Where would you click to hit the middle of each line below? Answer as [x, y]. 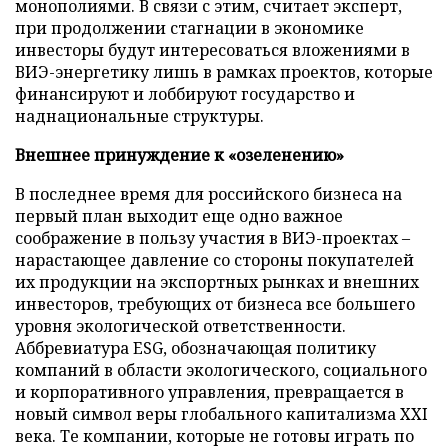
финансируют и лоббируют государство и [185, 93]
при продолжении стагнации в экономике [189, 27]
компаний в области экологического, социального [221, 369]
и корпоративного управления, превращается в [209, 391]
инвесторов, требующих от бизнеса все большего [215, 303]
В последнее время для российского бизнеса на [208, 193]
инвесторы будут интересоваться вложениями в [212, 49]
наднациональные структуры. [139, 115]
